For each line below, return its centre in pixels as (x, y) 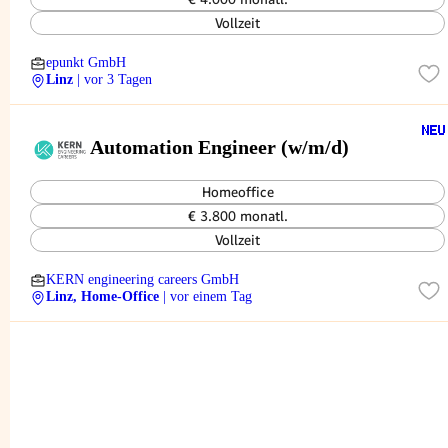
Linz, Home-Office (102, 296)
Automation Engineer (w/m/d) (219, 147)
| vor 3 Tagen (114, 79)
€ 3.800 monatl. (237, 216)
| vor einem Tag (207, 296)
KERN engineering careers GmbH (142, 279)
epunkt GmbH (86, 62)
